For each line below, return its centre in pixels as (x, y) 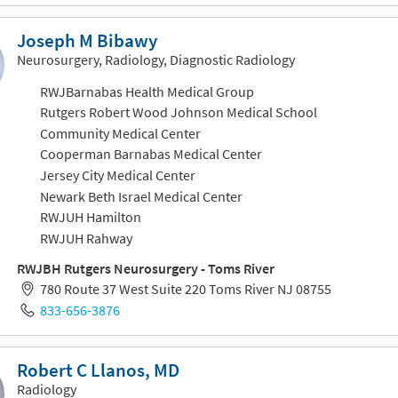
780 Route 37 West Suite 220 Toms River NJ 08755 (185, 289)
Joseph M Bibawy (87, 41)
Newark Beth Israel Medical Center (141, 196)
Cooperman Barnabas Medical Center (151, 154)
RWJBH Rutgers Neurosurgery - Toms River (146, 268)
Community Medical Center (120, 133)
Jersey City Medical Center (117, 175)
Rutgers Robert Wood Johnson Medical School (178, 112)
